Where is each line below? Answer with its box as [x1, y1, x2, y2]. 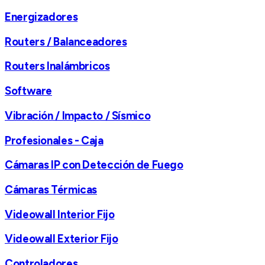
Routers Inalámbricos [5, 59, 110, 73]
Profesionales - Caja [5, 133, 104, 147]
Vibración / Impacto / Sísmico [5, 108, 151, 122]
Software [5, 84, 53, 98]
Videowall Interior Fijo [5, 207, 115, 221]
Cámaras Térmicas [5, 183, 98, 197]
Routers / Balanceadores [5, 34, 127, 49]
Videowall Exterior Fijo [5, 232, 118, 246]
